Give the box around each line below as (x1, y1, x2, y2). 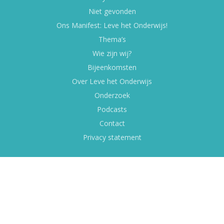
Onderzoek (94, 90, 130, 100)
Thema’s (98, 34, 126, 44)
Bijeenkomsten (87, 62, 136, 72)
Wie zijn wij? (92, 48, 131, 58)
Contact (99, 118, 125, 128)
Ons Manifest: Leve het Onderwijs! (56, 20, 167, 30)
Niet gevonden (88, 6, 136, 16)
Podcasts (97, 104, 127, 114)
